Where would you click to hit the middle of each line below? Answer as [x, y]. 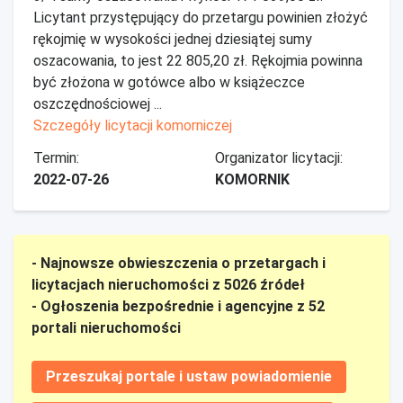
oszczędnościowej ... [98, 104]
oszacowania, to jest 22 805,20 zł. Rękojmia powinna [198, 61]
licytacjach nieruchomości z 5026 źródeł [168, 285]
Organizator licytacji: [279, 158]
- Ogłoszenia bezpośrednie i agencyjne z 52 [178, 306]
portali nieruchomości [106, 328]
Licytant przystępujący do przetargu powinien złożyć [201, 18]
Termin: [56, 158]
